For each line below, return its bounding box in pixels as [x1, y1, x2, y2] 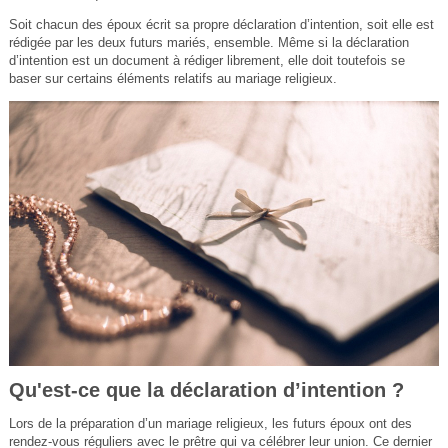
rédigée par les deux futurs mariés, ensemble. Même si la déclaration [8, 35, 409, 51]
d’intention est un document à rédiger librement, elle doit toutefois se [8, 53, 405, 69]
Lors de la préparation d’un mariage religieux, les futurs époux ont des [8, 415, 412, 431]
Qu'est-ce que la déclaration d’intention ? [8, 378, 404, 401]
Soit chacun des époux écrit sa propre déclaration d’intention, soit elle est [8, 17, 434, 33]
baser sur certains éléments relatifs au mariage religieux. [8, 71, 337, 87]
